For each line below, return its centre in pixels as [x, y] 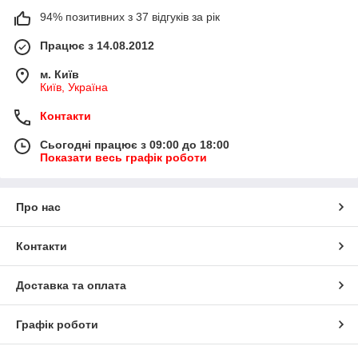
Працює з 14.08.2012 [97, 46]
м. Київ [60, 75]
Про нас [38, 207]
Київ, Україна [74, 88]
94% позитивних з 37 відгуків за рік [130, 17]
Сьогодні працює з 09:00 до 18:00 [135, 145]
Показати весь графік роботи [123, 158]
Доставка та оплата [71, 286]
